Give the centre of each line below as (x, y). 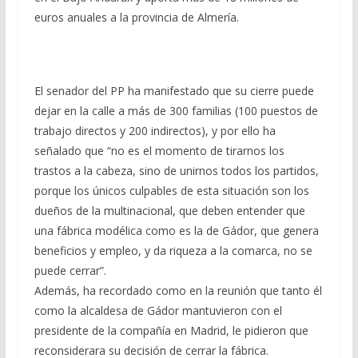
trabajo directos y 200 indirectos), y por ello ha (155, 131)
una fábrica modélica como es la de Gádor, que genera (176, 231)
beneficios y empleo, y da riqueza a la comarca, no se (173, 251)
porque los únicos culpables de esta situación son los (171, 191)
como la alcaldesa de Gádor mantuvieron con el (158, 311)
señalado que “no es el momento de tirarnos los (159, 151)
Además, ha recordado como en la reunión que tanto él (178, 291)
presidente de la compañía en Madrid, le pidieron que (171, 331)
